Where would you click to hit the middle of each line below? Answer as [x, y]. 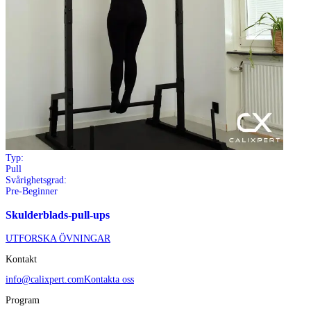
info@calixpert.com [45, 280]
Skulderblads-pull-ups [58, 215]
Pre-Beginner [32, 192]
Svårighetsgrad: [36, 180]
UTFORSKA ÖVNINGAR [58, 238]
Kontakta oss [109, 280]
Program [23, 301]
